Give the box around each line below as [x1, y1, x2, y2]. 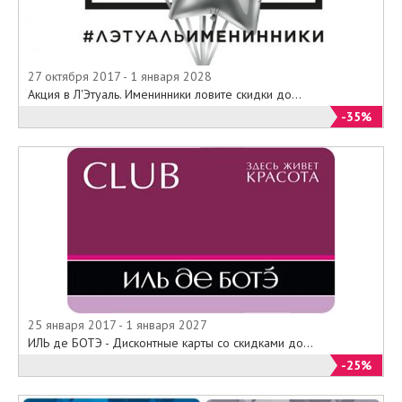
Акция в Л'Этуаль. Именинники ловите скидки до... [28, 85, 301, 102]
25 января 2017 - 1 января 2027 [28, 316, 207, 333]
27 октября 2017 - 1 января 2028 [28, 67, 212, 84]
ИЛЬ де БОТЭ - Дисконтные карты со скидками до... [28, 334, 313, 351]
